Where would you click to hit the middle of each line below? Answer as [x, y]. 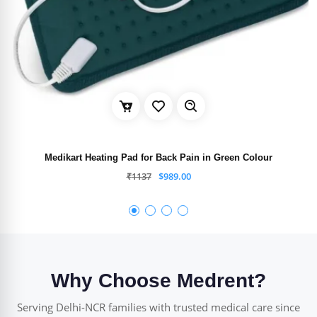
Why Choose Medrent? [158, 280]
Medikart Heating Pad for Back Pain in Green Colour [158, 157]
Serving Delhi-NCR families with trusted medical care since [158, 307]
